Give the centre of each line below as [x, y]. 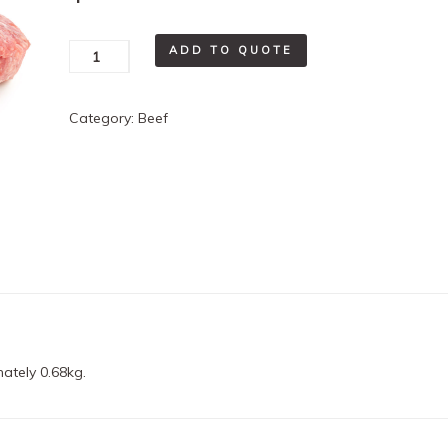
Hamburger [105, 52]
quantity [94, 104]
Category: [103, 118]
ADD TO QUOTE [230, 50]
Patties [90, 78]
